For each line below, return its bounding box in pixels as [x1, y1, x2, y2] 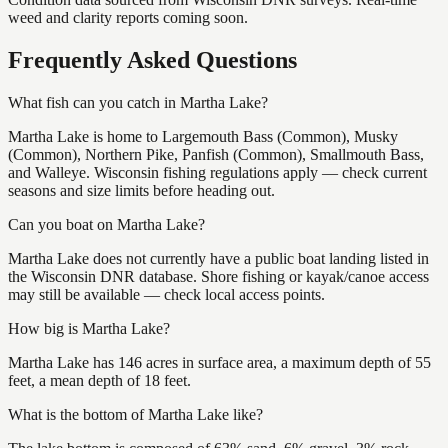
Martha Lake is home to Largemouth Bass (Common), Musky [8, 127, 398, 145]
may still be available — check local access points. [8, 285, 325, 303]
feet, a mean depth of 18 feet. [8, 371, 191, 389]
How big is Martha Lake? [8, 319, 170, 337]
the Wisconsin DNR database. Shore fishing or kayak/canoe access [8, 267, 429, 285]
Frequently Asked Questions [8, 46, 297, 73]
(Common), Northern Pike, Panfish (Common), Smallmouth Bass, [8, 145, 424, 163]
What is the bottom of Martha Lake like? [8, 405, 263, 423]
